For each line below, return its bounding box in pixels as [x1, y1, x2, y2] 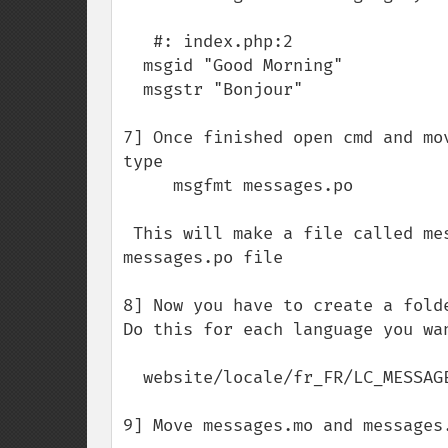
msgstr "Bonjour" [123, 79, 143, 100]
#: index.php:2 [123, 31, 153, 52]
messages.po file [123, 247, 283, 268]
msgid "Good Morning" [123, 55, 143, 76]
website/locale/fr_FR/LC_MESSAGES [123, 367, 143, 388]
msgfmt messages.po [123, 175, 173, 196]
